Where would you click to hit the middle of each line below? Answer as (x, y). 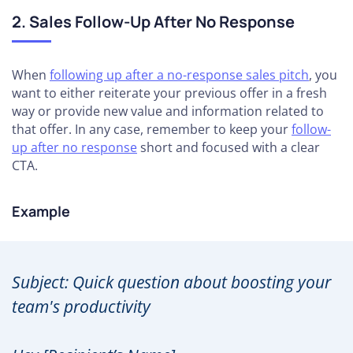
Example (41, 211)
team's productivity (81, 306)
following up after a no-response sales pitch (179, 74)
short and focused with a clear (229, 147)
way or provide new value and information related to (168, 111)
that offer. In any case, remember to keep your (152, 129)
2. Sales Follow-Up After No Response (153, 21)
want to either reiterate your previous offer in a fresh (169, 93)
